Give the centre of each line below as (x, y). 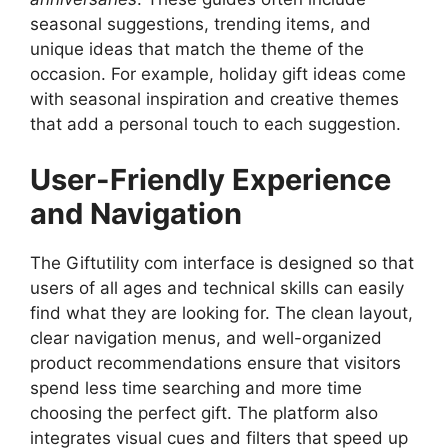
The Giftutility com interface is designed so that (222, 262)
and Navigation (136, 213)
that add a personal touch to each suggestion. (215, 124)
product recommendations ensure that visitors (215, 362)
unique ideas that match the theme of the (197, 49)
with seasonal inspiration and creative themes (214, 99)
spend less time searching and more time (196, 387)
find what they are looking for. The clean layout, (221, 312)
